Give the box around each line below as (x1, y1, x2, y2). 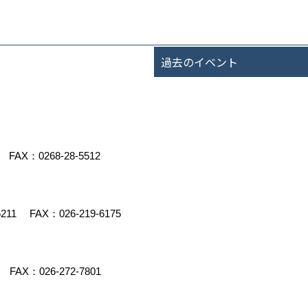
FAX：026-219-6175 (27, 208, 131, 219)
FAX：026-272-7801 (7, 265, 111, 277)
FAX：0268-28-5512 (6, 150, 111, 162)
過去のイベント (161, 54, 238, 70)
